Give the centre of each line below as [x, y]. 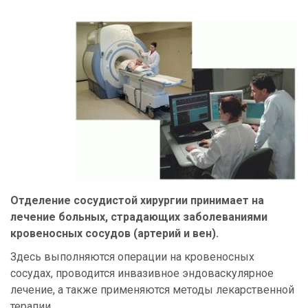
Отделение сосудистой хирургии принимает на [137, 201]
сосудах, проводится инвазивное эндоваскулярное [142, 274]
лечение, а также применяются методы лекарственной [152, 290]
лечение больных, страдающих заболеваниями [139, 217]
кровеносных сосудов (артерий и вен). [114, 234]
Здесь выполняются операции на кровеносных [132, 257]
